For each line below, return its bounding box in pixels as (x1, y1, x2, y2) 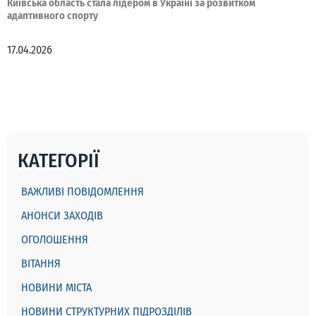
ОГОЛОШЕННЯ (21, 233, 88, 246)
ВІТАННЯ (21, 257, 61, 270)
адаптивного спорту (7, 9, 98, 22)
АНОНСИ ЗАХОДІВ (21, 209, 103, 222)
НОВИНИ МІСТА (21, 281, 92, 294)
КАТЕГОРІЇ (18, 149, 99, 172)
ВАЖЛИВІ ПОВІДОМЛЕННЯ (21, 185, 144, 198)
